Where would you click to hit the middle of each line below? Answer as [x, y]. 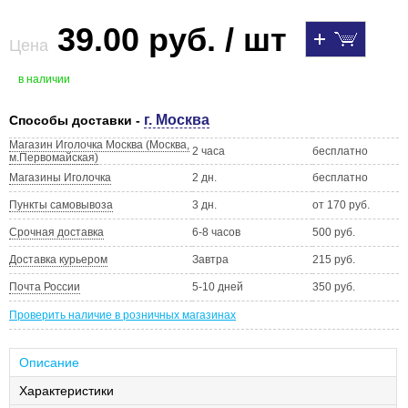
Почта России [45, 287]
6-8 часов [216, 233]
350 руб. [334, 287]
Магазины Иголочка [60, 178]
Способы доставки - [76, 121]
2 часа [209, 152]
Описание [49, 363]
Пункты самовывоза [61, 205]
